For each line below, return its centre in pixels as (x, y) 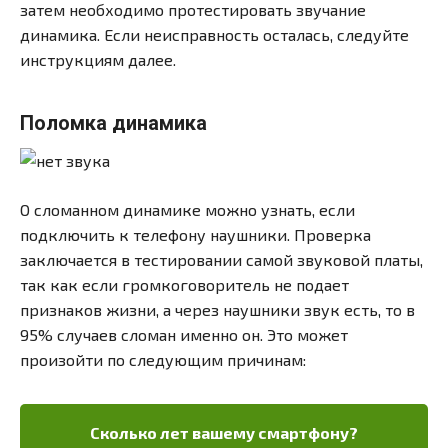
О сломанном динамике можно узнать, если (187, 210)
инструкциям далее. (98, 60)
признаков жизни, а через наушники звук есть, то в (217, 310)
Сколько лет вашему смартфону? (224, 433)
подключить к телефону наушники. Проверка (195, 235)
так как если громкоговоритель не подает (184, 285)
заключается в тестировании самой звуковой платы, (221, 260)
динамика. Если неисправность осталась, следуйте (214, 35)
